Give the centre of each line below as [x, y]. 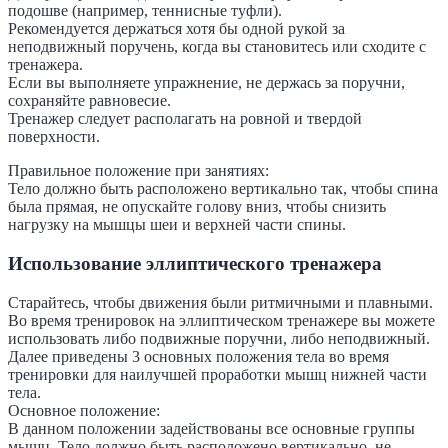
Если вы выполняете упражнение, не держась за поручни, [206, 83]
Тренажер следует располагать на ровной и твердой [185, 119]
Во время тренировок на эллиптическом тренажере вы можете [221, 320]
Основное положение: [84, 410]
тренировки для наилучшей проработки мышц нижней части [217, 374]
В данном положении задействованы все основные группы [211, 428]
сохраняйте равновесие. [89, 101]
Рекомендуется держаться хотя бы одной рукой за [176, 29]
